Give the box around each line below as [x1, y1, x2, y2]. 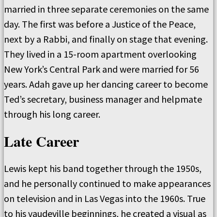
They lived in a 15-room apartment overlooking [4, 48, 197, 61]
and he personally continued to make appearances [4, 177, 211, 190]
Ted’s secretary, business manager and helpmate [4, 93, 202, 106]
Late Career [4, 130, 79, 152]
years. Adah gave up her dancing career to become [4, 78, 208, 91]
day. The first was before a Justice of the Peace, [4, 18, 196, 31]
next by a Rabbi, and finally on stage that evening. [4, 33, 208, 46]
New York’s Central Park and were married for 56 [4, 63, 199, 76]
